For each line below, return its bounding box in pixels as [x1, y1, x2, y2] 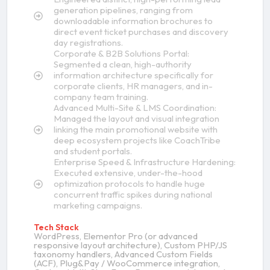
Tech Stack [34, 222, 79, 233]
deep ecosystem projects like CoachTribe [53, 134, 221, 146]
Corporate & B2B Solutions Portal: [53, 48, 189, 60]
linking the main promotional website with [53, 124, 218, 136]
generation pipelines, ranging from [53, 4, 193, 16]
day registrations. [53, 37, 123, 49]
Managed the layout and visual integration [53, 113, 219, 125]
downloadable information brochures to [53, 15, 213, 27]
